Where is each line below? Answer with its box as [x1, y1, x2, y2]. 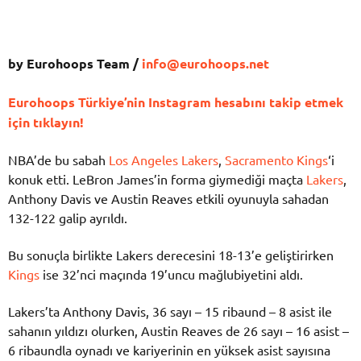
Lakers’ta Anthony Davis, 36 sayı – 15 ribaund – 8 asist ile [8, 303, 332, 320]
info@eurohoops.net [142, 55, 269, 73]
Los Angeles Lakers [109, 151, 218, 168]
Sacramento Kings [225, 151, 328, 168]
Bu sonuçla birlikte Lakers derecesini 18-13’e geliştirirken [8, 246, 334, 263]
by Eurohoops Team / [8, 55, 142, 73]
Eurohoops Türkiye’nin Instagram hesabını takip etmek [8, 93, 343, 110]
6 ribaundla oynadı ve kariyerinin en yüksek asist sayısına [8, 342, 330, 359]
